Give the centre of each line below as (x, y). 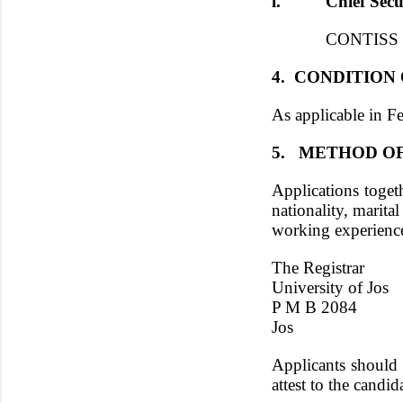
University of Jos (330, 287)
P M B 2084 (314, 307)
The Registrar (318, 268)
